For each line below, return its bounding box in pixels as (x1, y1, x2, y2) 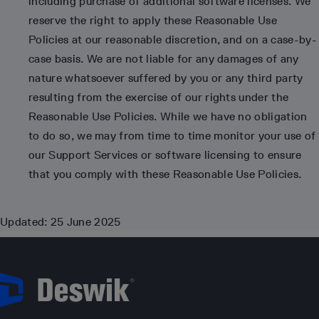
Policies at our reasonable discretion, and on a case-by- (28, 33, 317, 46)
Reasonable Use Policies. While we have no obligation (28, 110, 308, 123)
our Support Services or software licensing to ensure (28, 148, 302, 162)
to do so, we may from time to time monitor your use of (28, 129, 316, 142)
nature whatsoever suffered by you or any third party (28, 71, 303, 85)
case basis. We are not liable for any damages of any (28, 52, 299, 66)
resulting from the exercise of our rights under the (28, 90, 289, 104)
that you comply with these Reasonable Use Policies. (28, 167, 302, 181)
